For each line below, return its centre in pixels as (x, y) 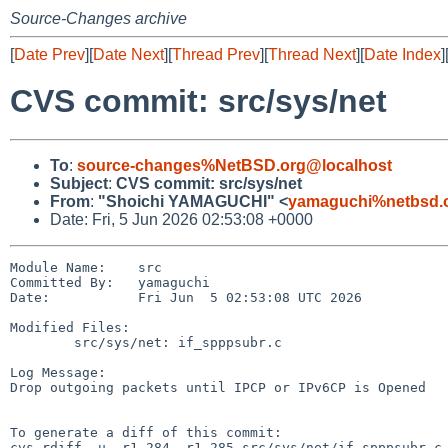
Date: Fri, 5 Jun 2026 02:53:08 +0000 (181, 219)
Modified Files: (70, 327)
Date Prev (49, 54)
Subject (79, 183)
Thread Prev (216, 54)
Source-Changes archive (98, 18)
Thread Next (312, 54)
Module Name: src (86, 267)
